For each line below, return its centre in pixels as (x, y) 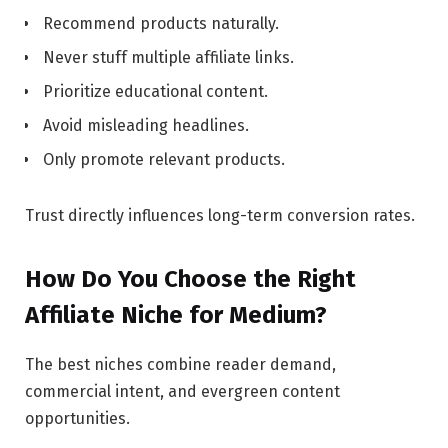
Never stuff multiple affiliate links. (168, 58)
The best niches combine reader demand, (180, 365)
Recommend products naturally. (161, 24)
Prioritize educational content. (155, 92)
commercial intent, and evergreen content (182, 392)
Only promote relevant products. (164, 160)
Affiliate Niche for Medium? (176, 315)
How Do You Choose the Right (190, 279)
